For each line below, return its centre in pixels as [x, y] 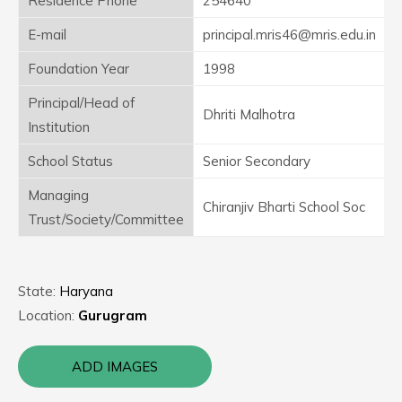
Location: [48, 315]
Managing [58, 195]
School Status [70, 161]
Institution [59, 127]
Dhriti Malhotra [249, 114]
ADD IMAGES [115, 367]
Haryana [86, 291]
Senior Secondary [257, 161]
